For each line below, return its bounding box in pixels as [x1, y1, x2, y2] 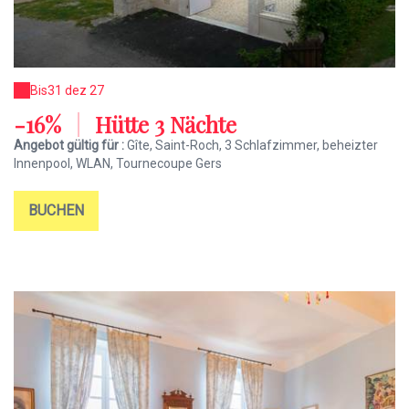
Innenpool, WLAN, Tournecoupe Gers [14, 156, 222, 172]
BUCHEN [28, 202, 84, 220]
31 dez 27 [47, 83, 104, 99]
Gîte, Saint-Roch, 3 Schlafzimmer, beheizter [127, 138, 378, 153]
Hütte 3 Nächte [89, 110, 236, 140]
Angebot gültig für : [14, 138, 127, 153]
